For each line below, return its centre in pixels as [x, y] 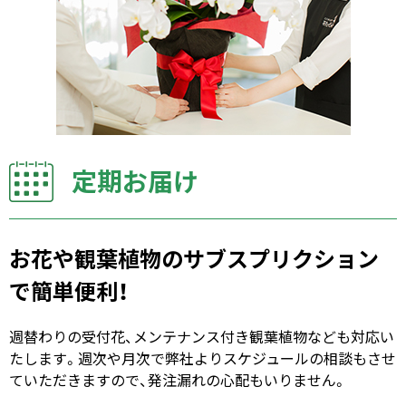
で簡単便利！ [69, 291]
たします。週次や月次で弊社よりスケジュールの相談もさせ [203, 358]
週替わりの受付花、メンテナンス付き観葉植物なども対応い [202, 336]
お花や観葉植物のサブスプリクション [194, 258]
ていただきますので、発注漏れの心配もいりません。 [178, 380]
